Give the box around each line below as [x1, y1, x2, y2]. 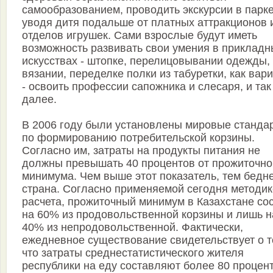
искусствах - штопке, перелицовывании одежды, [22, 55, 270, 68]
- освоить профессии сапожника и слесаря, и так [22, 80, 271, 93]
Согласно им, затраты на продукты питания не [22, 144, 260, 157]
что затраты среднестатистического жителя [22, 247, 244, 260]
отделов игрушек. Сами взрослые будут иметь [22, 29, 257, 42]
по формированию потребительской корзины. [22, 132, 255, 144]
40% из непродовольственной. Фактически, [22, 221, 243, 234]
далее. [22, 93, 57, 106]
